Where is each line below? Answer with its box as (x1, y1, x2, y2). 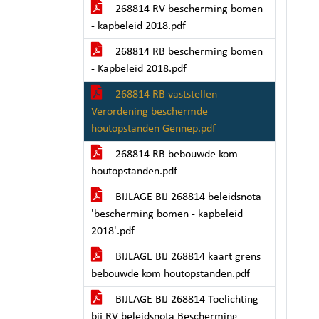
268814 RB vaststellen (113, 89, 217, 100)
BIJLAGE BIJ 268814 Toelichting (113, 294, 258, 305)
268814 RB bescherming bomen (113, 46, 263, 58)
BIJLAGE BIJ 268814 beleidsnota (113, 192, 261, 203)
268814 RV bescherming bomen (113, 4, 263, 15)
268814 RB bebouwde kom (113, 149, 238, 160)
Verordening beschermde (91, 106, 208, 117)
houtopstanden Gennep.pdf (91, 123, 216, 135)
